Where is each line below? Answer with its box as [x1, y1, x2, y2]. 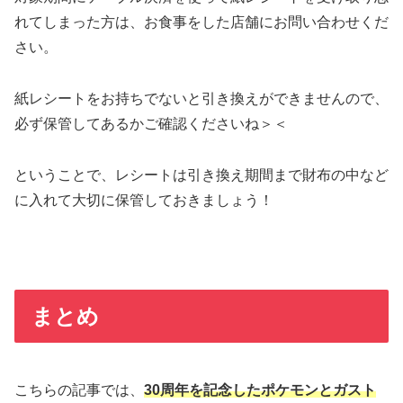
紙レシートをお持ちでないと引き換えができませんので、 [14, 90, 389, 106]
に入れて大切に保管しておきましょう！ [14, 192, 273, 208]
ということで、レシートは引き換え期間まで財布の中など [14, 166, 389, 183]
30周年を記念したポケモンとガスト [144, 381, 376, 398]
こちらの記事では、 [14, 381, 144, 398]
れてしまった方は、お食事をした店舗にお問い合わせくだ [14, 14, 389, 31]
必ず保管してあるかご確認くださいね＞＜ [14, 115, 288, 131]
